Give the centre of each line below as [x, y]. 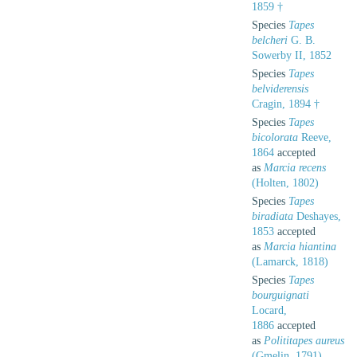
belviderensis [280, 88]
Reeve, [315, 137]
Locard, [269, 310]
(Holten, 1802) [285, 182]
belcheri [270, 40]
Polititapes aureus [304, 340]
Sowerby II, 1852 [292, 55]
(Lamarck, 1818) [290, 261]
